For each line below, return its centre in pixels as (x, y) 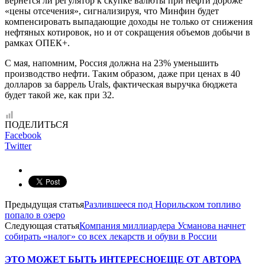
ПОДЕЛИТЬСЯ (37, 125)
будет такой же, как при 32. (59, 95)
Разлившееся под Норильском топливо (162, 205)
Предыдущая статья (44, 205)
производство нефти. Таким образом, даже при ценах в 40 (122, 74)
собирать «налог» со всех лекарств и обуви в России (111, 237)
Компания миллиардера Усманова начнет (162, 226)
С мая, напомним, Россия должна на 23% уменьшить (112, 63)
